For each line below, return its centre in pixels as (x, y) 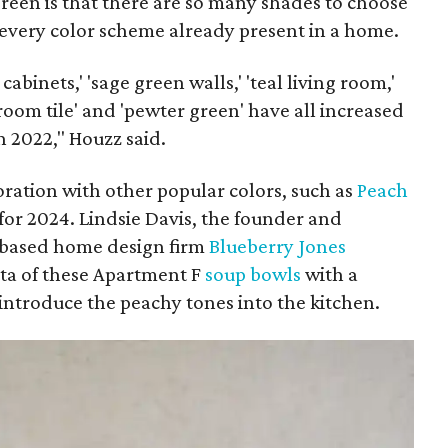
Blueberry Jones (278, 246)
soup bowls (253, 274)
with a (330, 274)
